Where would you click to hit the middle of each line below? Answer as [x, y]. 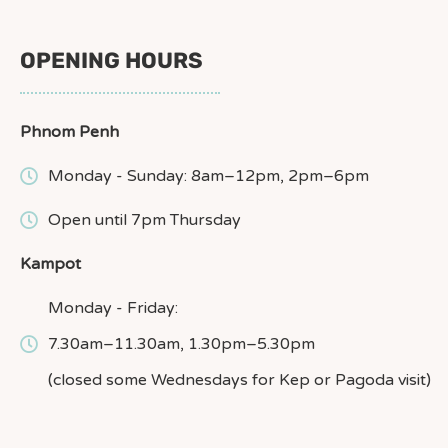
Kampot [50, 263]
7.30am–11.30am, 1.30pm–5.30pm [181, 343]
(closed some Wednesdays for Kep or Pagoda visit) [239, 379]
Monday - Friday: [112, 307]
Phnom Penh [69, 131]
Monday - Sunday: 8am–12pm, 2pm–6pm [208, 175]
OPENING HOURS [111, 60]
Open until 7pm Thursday [144, 219]
